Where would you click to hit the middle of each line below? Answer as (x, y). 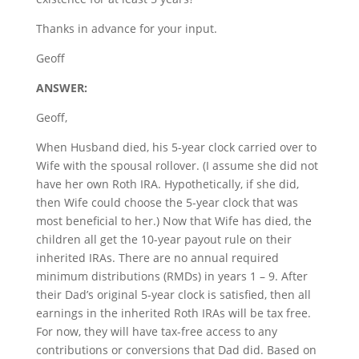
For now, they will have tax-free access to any (156, 331)
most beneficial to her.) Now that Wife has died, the (173, 220)
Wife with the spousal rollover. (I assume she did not (177, 165)
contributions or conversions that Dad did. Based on (176, 349)
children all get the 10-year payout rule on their (163, 239)
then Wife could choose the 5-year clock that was (167, 202)
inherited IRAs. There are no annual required (157, 257)
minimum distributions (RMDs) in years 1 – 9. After (171, 276)
